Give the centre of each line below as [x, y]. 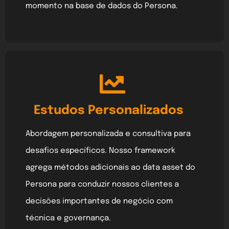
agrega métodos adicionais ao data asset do [110, 168]
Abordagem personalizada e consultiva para [108, 134]
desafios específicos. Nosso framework [100, 151]
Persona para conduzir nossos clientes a [102, 185]
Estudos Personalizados [109, 111]
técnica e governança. [68, 219]
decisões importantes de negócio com [99, 202]
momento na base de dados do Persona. [102, 6]
